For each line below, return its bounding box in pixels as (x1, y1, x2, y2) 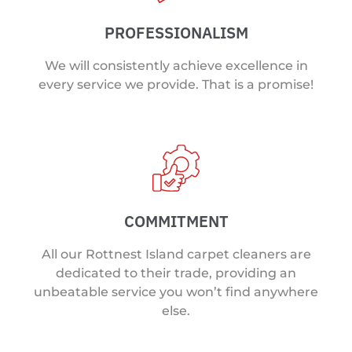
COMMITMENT (123, 211, 229, 233)
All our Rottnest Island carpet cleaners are (41, 247, 311, 262)
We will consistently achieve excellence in (44, 57, 308, 73)
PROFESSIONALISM (104, 21, 248, 43)
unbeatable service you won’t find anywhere (34, 284, 318, 300)
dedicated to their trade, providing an (56, 266, 296, 281)
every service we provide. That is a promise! (38, 76, 313, 92)
